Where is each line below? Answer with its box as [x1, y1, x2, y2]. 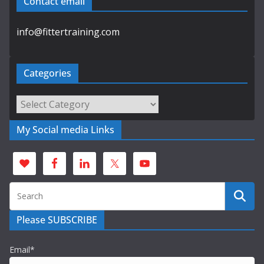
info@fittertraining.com [16, 25, 120, 39]
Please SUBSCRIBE [16, 213, 97, 227]
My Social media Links [16, 123, 114, 137]
